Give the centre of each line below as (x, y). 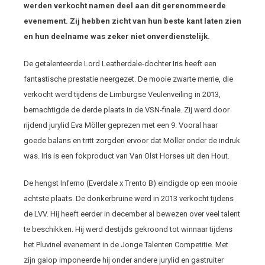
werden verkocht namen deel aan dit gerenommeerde (125, 6)
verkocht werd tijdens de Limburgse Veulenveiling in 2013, (122, 94)
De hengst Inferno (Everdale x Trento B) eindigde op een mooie (130, 183)
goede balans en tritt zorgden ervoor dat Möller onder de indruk (132, 140)
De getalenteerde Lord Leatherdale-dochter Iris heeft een (120, 64)
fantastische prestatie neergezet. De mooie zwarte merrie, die (128, 79)
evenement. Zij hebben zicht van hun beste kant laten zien (132, 21)
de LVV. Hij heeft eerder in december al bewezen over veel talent (132, 214)
